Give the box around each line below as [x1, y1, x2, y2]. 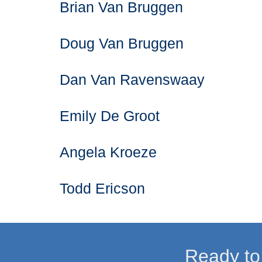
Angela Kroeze [60, 144, 157, 160]
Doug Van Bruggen [60, 36, 184, 51]
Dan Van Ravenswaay [60, 72, 205, 88]
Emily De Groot [60, 108, 160, 124]
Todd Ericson [60, 181, 145, 196]
